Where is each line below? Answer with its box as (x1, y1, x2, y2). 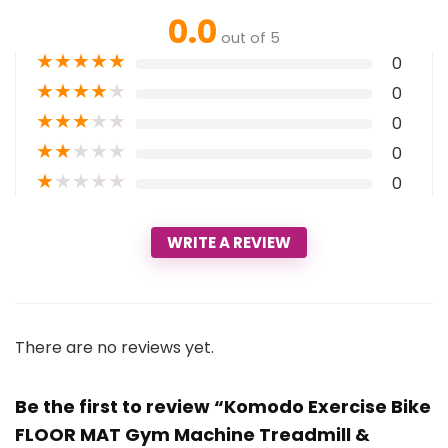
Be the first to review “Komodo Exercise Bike (15, 394, 431, 420)
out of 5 (221, 28, 280, 49)
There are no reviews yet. (15, 336, 214, 360)
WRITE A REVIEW (167, 232, 291, 254)
